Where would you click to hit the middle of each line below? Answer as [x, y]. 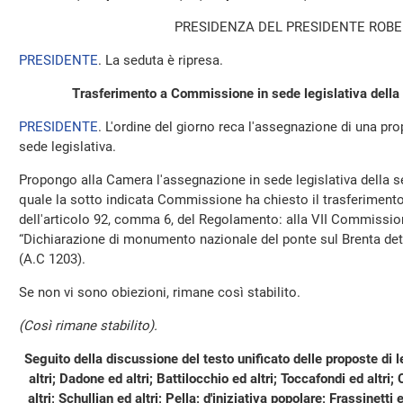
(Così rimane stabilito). [88, 326]
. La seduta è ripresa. [161, 60]
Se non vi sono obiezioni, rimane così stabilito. [160, 292]
